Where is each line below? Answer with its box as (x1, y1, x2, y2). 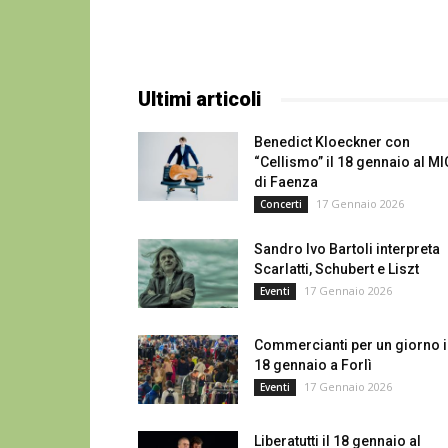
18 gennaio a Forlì (254, 357, 372, 373)
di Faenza (254, 174, 318, 190)
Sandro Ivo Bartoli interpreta (254, 241, 440, 257)
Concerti (260, 197, 302, 211)
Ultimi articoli (138, 87, 261, 111)
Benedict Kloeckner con (254, 134, 410, 150)
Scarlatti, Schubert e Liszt (254, 261, 419, 277)
